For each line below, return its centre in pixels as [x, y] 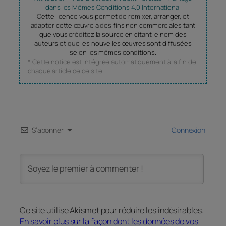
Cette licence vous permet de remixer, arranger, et [113, 16]
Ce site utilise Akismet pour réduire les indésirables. [112, 211]
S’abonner [47, 130]
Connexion [188, 130]
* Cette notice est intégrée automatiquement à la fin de [112, 61]
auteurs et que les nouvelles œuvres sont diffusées [113, 43]
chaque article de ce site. [66, 70]
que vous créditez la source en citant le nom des [113, 34]
